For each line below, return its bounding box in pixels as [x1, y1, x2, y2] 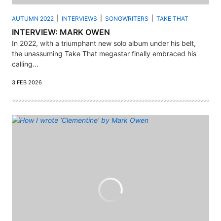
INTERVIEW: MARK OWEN [12, 27, 110, 37]
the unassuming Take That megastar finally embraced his [12, 49, 196, 58]
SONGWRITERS [105, 14, 148, 22]
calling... [12, 59, 38, 68]
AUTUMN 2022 [12, 14, 54, 22]
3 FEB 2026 [12, 78, 42, 86]
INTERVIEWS [62, 14, 97, 22]
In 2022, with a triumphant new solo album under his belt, [12, 38, 196, 47]
